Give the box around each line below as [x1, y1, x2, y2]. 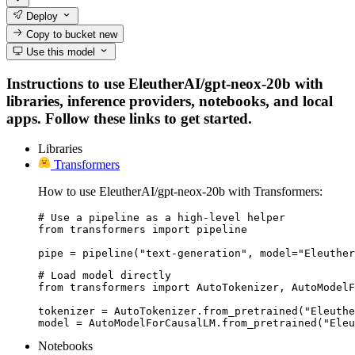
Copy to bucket [23, 28, 100, 40]
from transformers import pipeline [38, 223, 247, 236]
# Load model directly [38, 269, 171, 282]
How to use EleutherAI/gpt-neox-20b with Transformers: [38, 185, 323, 199]
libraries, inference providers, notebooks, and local [6, 92, 333, 109]
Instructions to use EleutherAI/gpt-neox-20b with [6, 74, 323, 92]
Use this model [23, 45, 96, 58]
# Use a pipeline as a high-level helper [38, 212, 285, 224]
